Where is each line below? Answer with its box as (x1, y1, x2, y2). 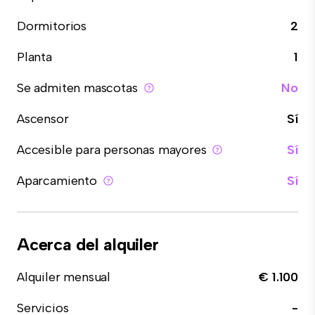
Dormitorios (17, 18, 87, 34)
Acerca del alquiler (17, 234, 159, 255)
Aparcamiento (17, 173, 97, 188)
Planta (17, 49, 52, 65)
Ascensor (17, 111, 69, 127)
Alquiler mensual (17, 269, 111, 285)
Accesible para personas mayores (17, 142, 207, 157)
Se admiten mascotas (17, 80, 138, 96)
